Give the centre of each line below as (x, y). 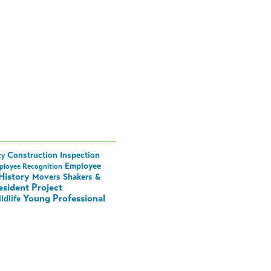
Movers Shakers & (67, 177)
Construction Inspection (54, 155)
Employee (83, 166)
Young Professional (64, 198)
